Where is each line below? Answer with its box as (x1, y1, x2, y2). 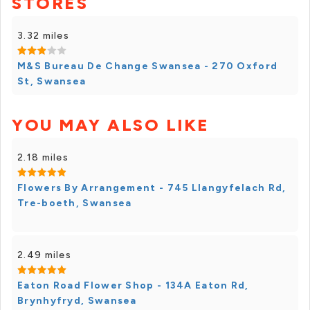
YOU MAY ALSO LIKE (12, 115, 210, 135)
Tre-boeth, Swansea (17, 197, 132, 209)
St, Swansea (17, 75, 86, 87)
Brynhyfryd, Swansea (17, 295, 137, 307)
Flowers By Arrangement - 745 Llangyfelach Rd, (17, 182, 286, 194)
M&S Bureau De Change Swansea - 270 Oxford (17, 60, 278, 72)
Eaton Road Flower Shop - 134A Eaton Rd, (17, 280, 249, 291)
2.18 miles (17, 152, 69, 163)
